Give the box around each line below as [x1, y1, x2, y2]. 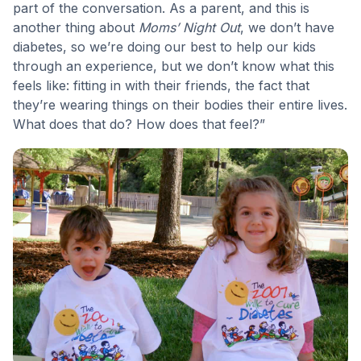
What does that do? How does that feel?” [13, 116, 265, 133]
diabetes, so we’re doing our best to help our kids [13, 39, 316, 56]
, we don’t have [240, 19, 334, 36]
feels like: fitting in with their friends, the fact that [13, 77, 309, 94]
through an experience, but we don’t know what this [13, 58, 334, 75]
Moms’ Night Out [139, 19, 240, 36]
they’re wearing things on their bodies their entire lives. [13, 97, 347, 114]
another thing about [13, 19, 139, 36]
